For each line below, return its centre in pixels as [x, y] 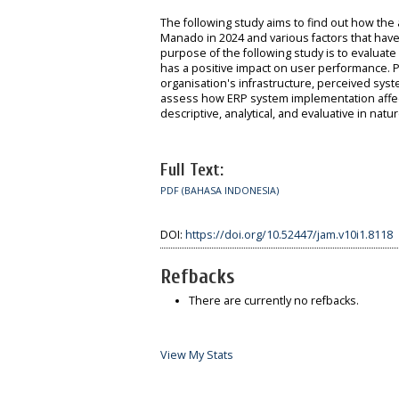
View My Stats [197, 354]
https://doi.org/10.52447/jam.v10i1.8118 [289, 234]
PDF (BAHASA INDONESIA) [220, 190]
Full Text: [192, 170]
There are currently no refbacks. [273, 301]
